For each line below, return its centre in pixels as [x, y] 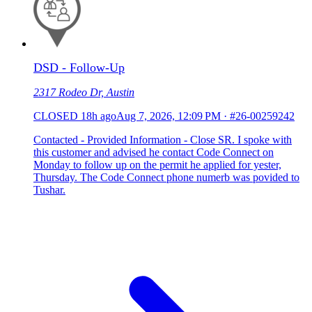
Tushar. [49, 189]
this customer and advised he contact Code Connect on [154, 152]
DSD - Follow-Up [79, 67]
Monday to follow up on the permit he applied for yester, [157, 164]
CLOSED [56, 116]
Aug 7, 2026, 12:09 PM [169, 116]
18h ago [99, 116]
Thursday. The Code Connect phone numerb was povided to [166, 177]
